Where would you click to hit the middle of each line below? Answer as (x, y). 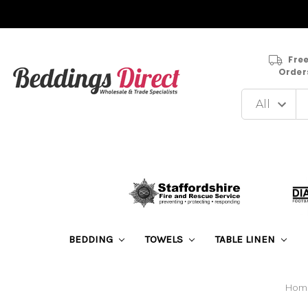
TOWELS (165, 239)
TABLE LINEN (246, 239)
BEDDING (92, 239)
